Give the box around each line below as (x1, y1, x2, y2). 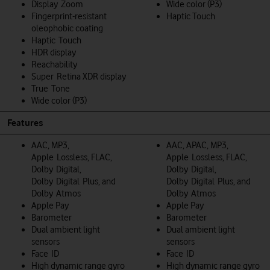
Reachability (31, 58, 77, 70)
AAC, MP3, (31, 139, 69, 151)
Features (7, 117, 43, 128)
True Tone (31, 83, 70, 94)
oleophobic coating (31, 22, 103, 34)
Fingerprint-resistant (31, 10, 107, 22)
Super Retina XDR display (31, 71, 126, 82)
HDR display (31, 46, 76, 58)
